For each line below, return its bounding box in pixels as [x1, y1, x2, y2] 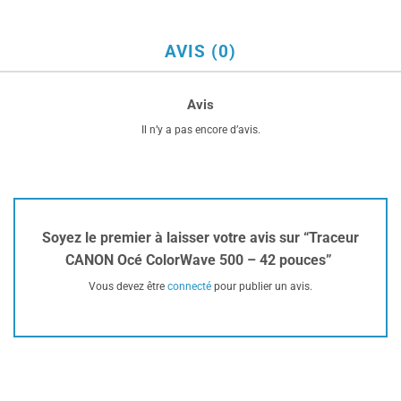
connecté [167, 279, 211, 293]
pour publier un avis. [211, 279, 312, 293]
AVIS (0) [165, 40, 236, 62]
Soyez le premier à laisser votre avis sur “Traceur [42, 228, 359, 246]
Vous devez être [89, 279, 167, 293]
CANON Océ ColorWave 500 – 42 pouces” [65, 251, 336, 269]
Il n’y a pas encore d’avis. [141, 124, 260, 137]
